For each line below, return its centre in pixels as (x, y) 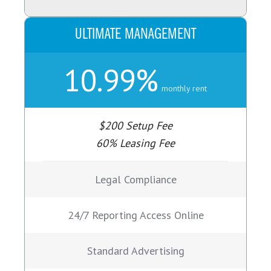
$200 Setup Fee (135, 126)
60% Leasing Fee (135, 143)
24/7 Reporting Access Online (135, 215)
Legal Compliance (135, 180)
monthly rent (184, 89)
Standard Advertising (135, 251)
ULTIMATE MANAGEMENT (135, 35)
